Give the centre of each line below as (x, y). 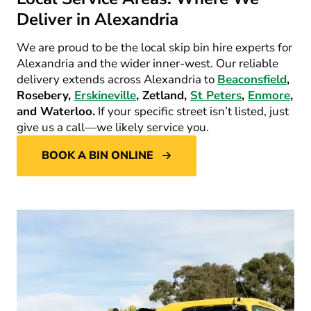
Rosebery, (45, 95)
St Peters (216, 95)
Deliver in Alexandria (98, 19)
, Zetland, (163, 95)
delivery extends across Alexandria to (116, 79)
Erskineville (105, 95)
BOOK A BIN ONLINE (98, 155)
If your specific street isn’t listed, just (192, 111)
